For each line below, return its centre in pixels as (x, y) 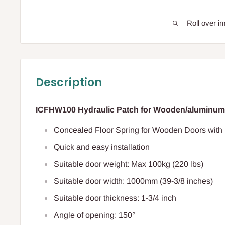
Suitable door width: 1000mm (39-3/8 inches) (133, 181)
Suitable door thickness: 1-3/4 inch (115, 198)
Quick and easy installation (102, 147)
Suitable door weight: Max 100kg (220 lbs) (129, 164)
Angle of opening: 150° (94, 215)
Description (69, 83)
